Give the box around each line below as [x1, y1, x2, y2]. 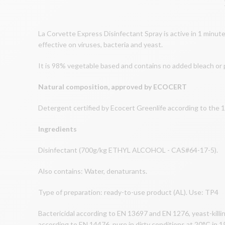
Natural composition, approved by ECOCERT [38, 82, 187, 91]
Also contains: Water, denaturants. [38, 166, 147, 175]
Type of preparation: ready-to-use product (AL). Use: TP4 [38, 187, 218, 196]
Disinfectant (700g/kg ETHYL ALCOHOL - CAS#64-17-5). [38, 145, 218, 154]
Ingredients [38, 124, 77, 133]
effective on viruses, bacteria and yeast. [38, 40, 163, 49]
